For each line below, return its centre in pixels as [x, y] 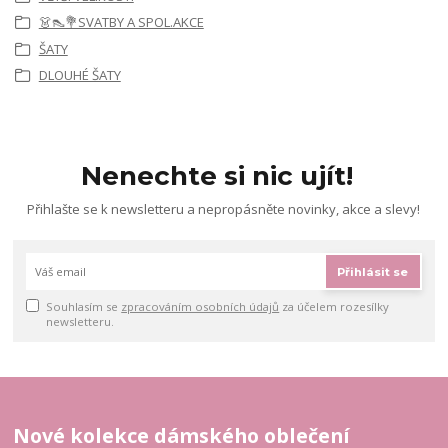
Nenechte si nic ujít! [217, 176]
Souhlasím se [84, 306]
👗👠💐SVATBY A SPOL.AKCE [121, 22]
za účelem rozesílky [334, 306]
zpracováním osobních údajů [200, 306]
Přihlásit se [373, 272]
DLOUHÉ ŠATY [79, 75]
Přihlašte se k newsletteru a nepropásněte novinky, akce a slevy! [224, 209]
